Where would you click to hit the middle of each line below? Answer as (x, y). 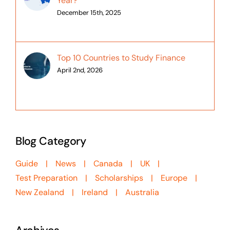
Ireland (94, 193)
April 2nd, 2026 (80, 70)
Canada (108, 164)
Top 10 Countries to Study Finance (121, 58)
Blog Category (51, 141)
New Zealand (40, 193)
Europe (174, 178)
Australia (142, 193)
